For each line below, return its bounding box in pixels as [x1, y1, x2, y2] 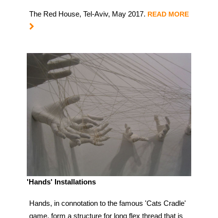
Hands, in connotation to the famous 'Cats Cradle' [29, 199, 186, 208]
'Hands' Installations [27, 178, 96, 186]
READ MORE [147, 10, 189, 18]
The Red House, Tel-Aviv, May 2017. [29, 9, 145, 18]
